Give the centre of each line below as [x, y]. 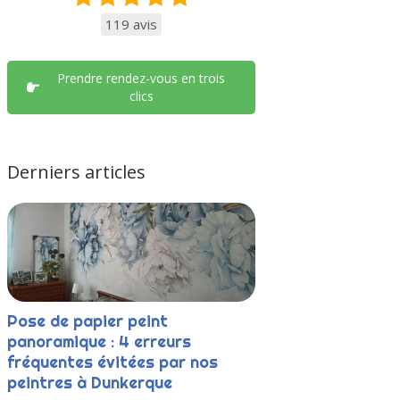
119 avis [131, 24]
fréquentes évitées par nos [112, 362]
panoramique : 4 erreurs [99, 342]
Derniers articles [76, 172]
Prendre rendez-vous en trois [142, 78]
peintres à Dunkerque [90, 383]
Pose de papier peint [87, 321]
